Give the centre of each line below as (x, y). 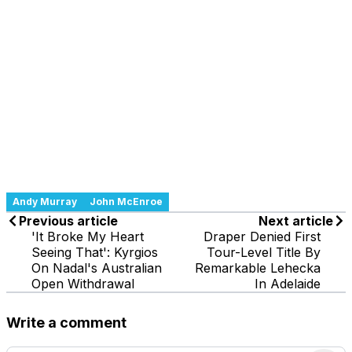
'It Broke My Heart (88, 236)
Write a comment (66, 322)
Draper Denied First (262, 236)
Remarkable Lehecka (258, 268)
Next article (296, 220)
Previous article (68, 220)
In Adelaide (288, 283)
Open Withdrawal (83, 283)
